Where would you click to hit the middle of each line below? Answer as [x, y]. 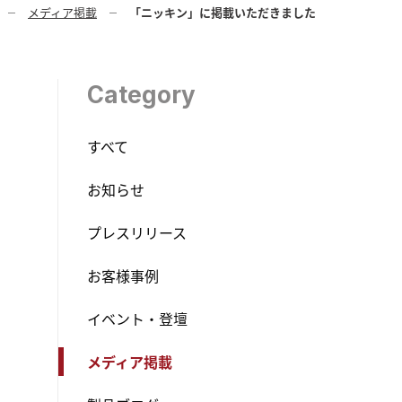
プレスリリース [137, 232]
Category [141, 95]
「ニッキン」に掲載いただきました [223, 12]
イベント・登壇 [137, 319]
